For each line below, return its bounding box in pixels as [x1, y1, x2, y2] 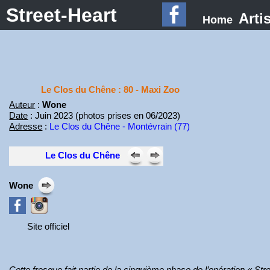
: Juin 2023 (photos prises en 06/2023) [28, 110, 181, 121]
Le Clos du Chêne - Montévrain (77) [49, 121, 190, 131]
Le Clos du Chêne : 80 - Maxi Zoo [41, 84, 180, 95]
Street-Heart [6, 4, 117, 26]
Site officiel [27, 221, 70, 231]
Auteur [9, 99, 36, 110]
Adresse [9, 121, 43, 131]
